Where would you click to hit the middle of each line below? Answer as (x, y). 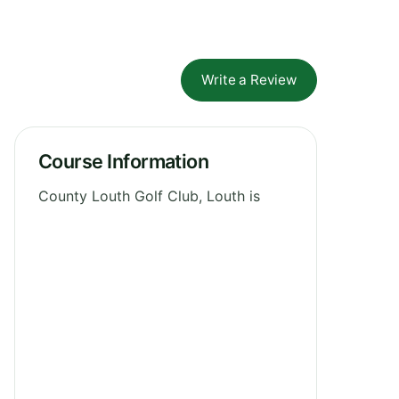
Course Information (124, 161)
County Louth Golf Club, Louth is (149, 195)
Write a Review (249, 79)
